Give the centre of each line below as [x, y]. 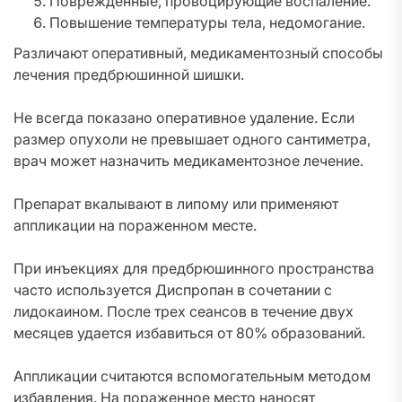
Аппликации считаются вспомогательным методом [192, 376]
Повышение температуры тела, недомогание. [207, 22]
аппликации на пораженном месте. [135, 225]
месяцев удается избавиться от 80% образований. [189, 333]
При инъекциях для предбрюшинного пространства [194, 268]
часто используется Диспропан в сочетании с [173, 290]
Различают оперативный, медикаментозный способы [198, 53]
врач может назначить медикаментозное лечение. [188, 161]
